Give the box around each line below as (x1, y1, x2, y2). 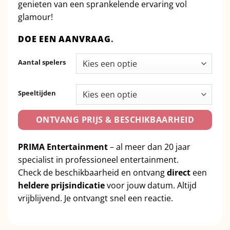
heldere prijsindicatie (18, 179, 105, 191)
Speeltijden (18, 88, 56, 98)
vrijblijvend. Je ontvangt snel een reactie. (18, 192, 173, 204)
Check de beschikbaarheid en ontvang (18, 166, 167, 178)
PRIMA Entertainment (18, 141, 108, 152)
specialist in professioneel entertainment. (18, 154, 179, 165)
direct (167, 166, 190, 178)
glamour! (18, 11, 53, 23)
